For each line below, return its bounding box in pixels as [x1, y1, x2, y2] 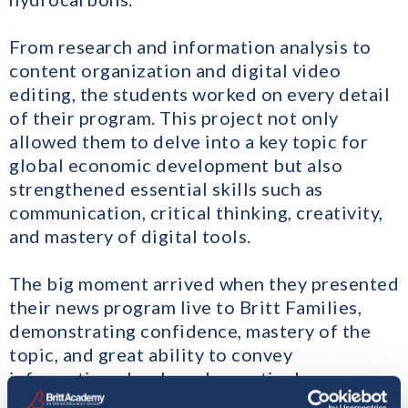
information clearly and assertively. [9, 367, 312, 390]
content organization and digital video [9, 59, 341, 82]
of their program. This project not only [9, 107, 339, 129]
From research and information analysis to [9, 36, 372, 58]
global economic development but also [9, 154, 342, 177]
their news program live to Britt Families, [9, 296, 362, 319]
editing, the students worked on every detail [9, 83, 390, 106]
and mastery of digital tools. [9, 225, 251, 248]
